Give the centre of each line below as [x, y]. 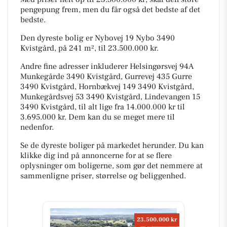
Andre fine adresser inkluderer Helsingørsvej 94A [107, 66]
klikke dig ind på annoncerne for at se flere [96, 155]
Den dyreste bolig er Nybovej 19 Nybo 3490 [98, 38]
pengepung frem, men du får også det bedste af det [110, 9]
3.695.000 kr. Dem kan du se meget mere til [98, 117]
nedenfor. [37, 127]
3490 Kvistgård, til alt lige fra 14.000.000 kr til [103, 107]
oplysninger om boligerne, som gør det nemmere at [111, 165]
